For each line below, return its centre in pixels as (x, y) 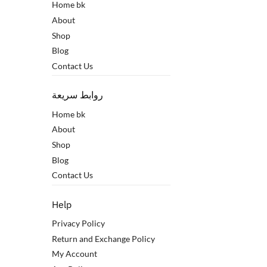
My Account (74, 254)
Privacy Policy (78, 223)
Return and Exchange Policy (103, 238)
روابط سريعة (77, 95)
